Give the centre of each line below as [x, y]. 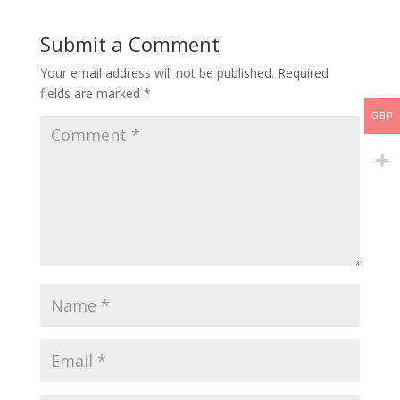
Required [303, 73]
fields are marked [92, 94]
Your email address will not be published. [157, 73]
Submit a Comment [129, 44]
